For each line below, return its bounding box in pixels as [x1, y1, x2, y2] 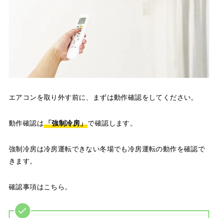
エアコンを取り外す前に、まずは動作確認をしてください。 [8, 93, 198, 101]
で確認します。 [88, 119, 137, 127]
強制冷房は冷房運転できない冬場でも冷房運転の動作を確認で [8, 145, 205, 153]
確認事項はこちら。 [8, 182, 72, 191]
